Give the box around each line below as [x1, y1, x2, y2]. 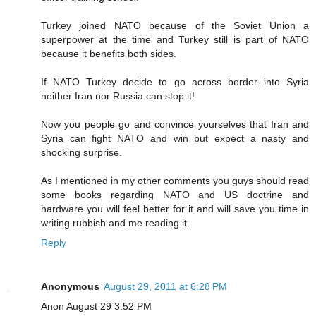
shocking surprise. [41, 147, 122, 159]
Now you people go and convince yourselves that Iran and [41, 119, 309, 130]
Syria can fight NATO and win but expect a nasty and [41, 133, 309, 145]
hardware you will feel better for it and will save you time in [41, 203, 309, 215]
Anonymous [41, 281, 99, 293]
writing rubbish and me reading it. [41, 217, 190, 229]
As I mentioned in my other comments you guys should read [41, 175, 309, 187]
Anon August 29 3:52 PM [41, 300, 152, 312]
